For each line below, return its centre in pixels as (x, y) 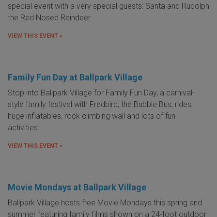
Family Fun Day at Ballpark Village (75, 77)
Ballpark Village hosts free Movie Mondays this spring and (105, 202)
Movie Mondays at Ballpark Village (77, 187)
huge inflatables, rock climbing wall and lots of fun (92, 116)
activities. (25, 127)
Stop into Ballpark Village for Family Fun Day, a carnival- (101, 93)
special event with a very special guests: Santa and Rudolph (108, 6)
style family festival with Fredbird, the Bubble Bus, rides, (100, 104)
